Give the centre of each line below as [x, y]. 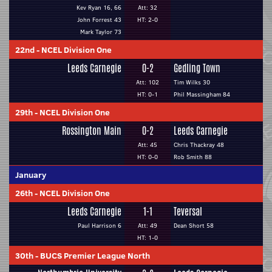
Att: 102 [148, 82]
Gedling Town [197, 68]
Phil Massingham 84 [202, 94]
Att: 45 [148, 145]
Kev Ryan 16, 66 [99, 8]
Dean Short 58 [194, 226]
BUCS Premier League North [95, 256]
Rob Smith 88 [193, 157]
